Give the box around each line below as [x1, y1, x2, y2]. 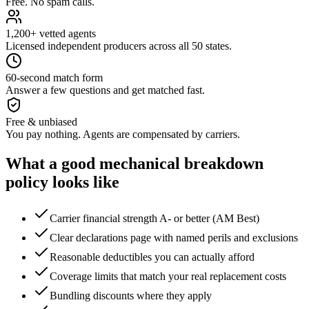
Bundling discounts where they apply [50, 289, 212, 301]
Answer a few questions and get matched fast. [6, 83, 205, 96]
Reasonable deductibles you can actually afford [50, 250, 255, 263]
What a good [6, 154, 99, 172]
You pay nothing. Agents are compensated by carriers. [6, 128, 240, 140]
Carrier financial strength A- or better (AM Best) [50, 212, 259, 224]
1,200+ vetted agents [6, 27, 96, 39]
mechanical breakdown [99, 154, 263, 172]
